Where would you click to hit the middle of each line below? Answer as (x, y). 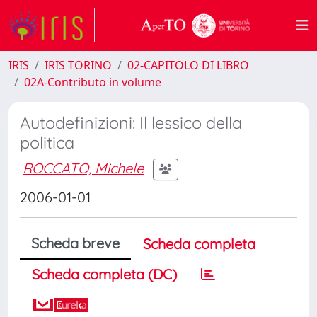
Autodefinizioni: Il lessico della (131, 123)
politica (47, 143)
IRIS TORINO (78, 65)
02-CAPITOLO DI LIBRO (188, 65)
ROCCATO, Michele (83, 168)
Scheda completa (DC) (104, 274)
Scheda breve (75, 243)
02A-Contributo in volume (93, 82)
